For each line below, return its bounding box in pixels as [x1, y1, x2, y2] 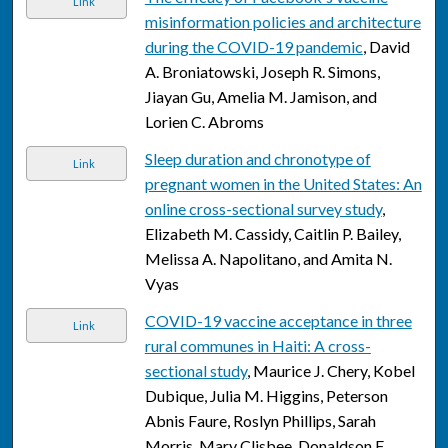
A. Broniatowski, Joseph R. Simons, [144, 62, 380, 82]
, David [362, 37, 410, 57]
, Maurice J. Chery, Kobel [246, 361, 415, 381]
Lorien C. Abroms [144, 112, 264, 132]
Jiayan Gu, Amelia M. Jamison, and [144, 87, 377, 107]
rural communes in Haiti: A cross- [144, 336, 371, 356]
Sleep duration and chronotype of [144, 149, 371, 169]
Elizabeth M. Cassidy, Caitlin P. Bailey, [144, 224, 401, 244]
